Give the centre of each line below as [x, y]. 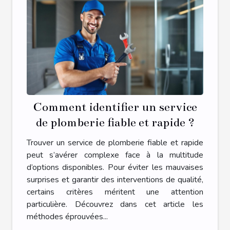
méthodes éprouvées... [67, 216]
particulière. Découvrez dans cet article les [115, 204]
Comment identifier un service [115, 107]
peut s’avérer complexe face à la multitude [115, 155]
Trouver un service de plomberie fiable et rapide [115, 142]
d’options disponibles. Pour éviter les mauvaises [115, 167]
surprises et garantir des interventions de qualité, [115, 179]
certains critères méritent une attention [115, 192]
